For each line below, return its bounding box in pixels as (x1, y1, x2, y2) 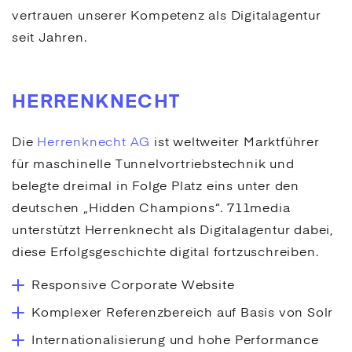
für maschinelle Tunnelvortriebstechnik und (12, 159, 295, 171)
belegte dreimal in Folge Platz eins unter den (12, 181, 299, 193)
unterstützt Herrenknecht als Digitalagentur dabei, (12, 225, 333, 237)
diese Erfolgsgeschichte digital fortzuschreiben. (12, 247, 319, 259)
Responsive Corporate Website (31, 280, 235, 292)
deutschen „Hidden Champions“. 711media (12, 203, 291, 215)
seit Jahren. (12, 32, 87, 45)
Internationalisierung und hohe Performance (31, 335, 319, 347)
